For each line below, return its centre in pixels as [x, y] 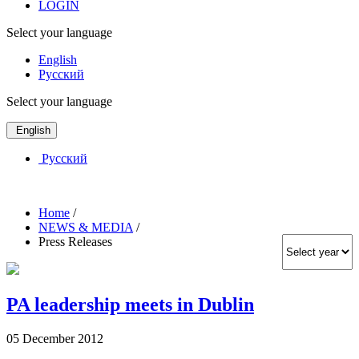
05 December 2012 [55, 338]
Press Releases [75, 241]
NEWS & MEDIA [86, 227]
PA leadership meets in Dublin [130, 304]
